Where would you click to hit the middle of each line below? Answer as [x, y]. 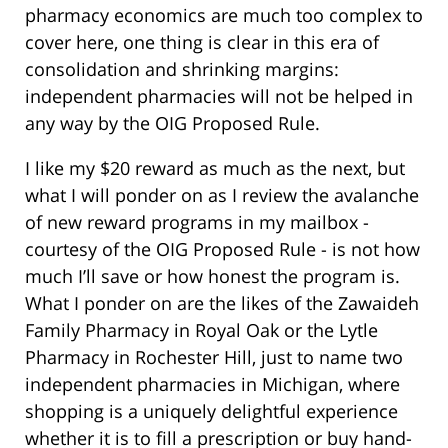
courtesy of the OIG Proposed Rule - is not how [222, 249]
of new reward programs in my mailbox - [197, 222]
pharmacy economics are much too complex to [224, 15]
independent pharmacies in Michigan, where [212, 384]
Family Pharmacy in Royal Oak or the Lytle [201, 330]
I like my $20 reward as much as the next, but [215, 168]
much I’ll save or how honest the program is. [212, 276]
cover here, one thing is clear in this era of [202, 42]
